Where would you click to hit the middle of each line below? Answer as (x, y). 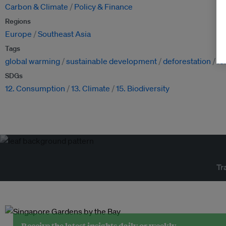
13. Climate (91, 89)
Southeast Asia (64, 34)
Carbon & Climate (37, 7)
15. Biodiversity (143, 89)
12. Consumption (35, 89)
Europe (18, 34)
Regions (18, 21)
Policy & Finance (103, 7)
